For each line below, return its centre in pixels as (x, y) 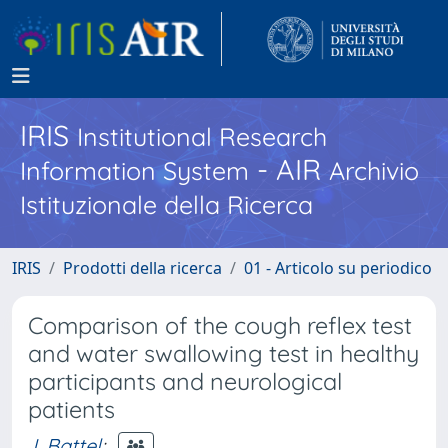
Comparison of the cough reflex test (220, 325)
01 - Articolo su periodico (338, 268)
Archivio (374, 170)
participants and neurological (185, 381)
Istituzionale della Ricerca (166, 204)
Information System (134, 170)
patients (71, 409)
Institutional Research (202, 136)
